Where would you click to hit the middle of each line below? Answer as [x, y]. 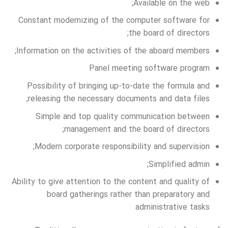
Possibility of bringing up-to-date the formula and [119, 86]
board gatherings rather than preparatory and [129, 195]
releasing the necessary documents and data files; [119, 99]
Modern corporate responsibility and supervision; [122, 147]
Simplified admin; [179, 164]
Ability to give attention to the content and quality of [111, 182]
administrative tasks [173, 208]
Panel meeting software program [150, 69]
